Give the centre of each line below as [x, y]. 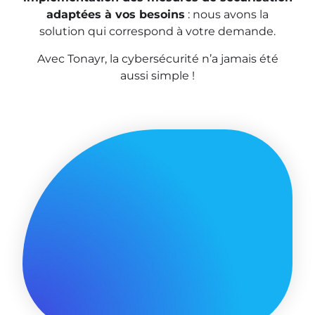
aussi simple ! [157, 75]
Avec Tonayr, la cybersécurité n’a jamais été [157, 58]
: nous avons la [227, 15]
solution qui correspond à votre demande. [157, 32]
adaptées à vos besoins [116, 15]
